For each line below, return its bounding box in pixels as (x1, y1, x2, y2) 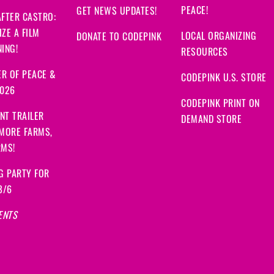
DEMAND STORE (181, 116, 242, 126)
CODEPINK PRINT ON (181, 100, 260, 110)
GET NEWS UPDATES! (76, 7, 157, 18)
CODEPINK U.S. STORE (181, 74, 267, 84)
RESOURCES (181, 48, 228, 59)
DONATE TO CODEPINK (76, 33, 161, 43)
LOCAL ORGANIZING (181, 32, 256, 43)
